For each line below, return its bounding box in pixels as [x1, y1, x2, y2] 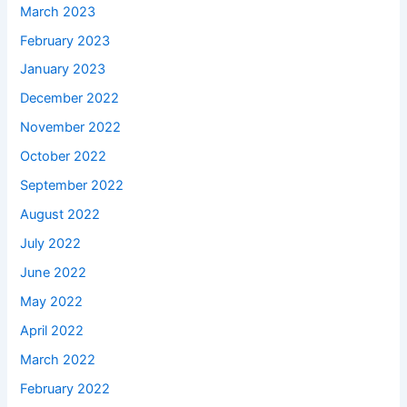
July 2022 [20, 235, 82, 253]
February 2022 [20, 380, 111, 397]
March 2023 [20, 3, 96, 20]
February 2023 [20, 32, 111, 49]
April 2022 [20, 322, 84, 339]
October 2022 [20, 148, 107, 165]
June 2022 [20, 264, 87, 282]
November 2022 [20, 119, 122, 136]
